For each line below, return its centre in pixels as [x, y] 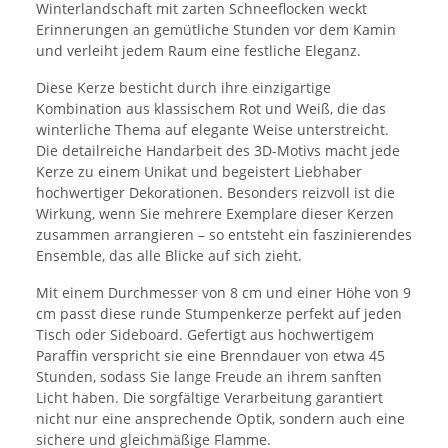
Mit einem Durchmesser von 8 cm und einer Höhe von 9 [223, 293]
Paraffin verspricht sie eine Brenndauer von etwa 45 [210, 356]
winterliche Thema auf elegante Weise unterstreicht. [212, 130]
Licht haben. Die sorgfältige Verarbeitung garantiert [209, 398]
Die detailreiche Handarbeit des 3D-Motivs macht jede [218, 151]
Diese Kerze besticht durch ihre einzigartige [183, 88]
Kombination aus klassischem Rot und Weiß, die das [211, 109]
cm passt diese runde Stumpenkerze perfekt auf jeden [219, 314]
